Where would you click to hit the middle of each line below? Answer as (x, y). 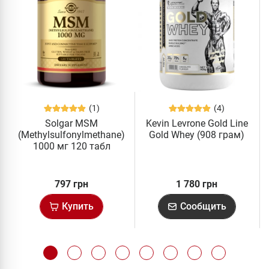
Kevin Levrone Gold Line (197, 124)
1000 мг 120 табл (71, 147)
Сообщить (203, 207)
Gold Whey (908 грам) (197, 135)
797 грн (72, 184)
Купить (78, 207)
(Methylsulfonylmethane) (72, 135)
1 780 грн (197, 184)
